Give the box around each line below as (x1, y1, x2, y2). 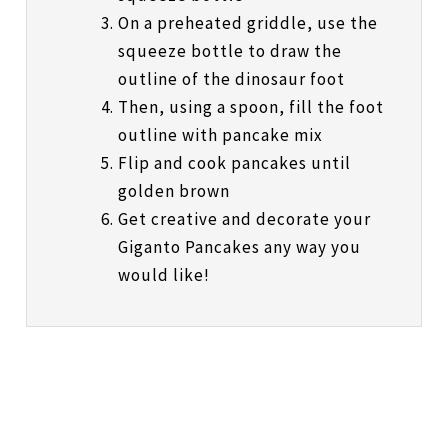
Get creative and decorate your (117, 208, 371, 231)
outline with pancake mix (117, 124, 323, 147)
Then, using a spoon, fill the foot (117, 96, 384, 119)
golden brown (117, 180, 230, 203)
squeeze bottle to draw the (117, 40, 342, 63)
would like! (117, 264, 210, 287)
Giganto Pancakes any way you (117, 236, 361, 259)
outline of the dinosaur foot (117, 68, 345, 91)
